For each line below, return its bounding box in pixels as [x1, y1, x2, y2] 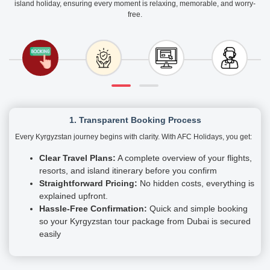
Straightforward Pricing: [39, 178, 137, 189]
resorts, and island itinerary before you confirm [39, 166, 217, 176]
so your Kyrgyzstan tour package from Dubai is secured [39, 216, 251, 227]
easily [39, 229, 61, 239]
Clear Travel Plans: [39, 153, 116, 163]
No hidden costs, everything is [137, 178, 254, 189]
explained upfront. [39, 191, 108, 201]
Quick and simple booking [147, 204, 248, 214]
